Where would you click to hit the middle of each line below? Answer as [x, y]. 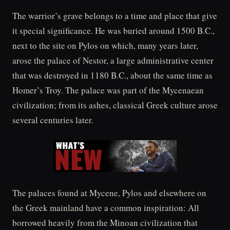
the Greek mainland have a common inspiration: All [106, 207]
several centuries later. [53, 120]
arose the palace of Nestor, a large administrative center [113, 60]
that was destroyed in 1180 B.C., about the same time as [112, 75]
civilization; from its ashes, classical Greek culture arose [115, 105]
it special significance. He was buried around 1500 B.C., [113, 30]
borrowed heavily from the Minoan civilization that [105, 222]
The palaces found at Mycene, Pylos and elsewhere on [109, 193]
